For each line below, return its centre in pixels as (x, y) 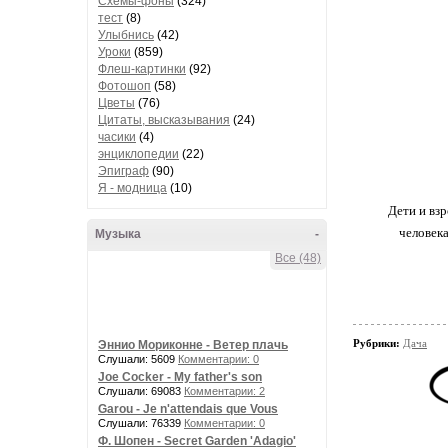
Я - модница (132, 188)
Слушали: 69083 (141, 391)
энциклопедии (138, 154)
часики (117, 137)
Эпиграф (123, 171)
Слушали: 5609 (138, 359)
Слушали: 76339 (141, 423)
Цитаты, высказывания (164, 120)
